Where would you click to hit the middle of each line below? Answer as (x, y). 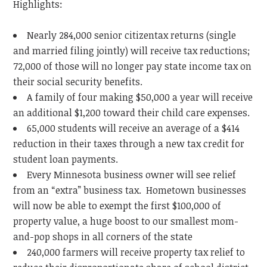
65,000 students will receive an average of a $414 (133, 128)
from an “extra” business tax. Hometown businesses (130, 190)
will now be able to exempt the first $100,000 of (117, 206)
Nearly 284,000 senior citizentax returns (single (132, 35)
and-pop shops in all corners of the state (103, 237)
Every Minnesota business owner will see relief (132, 175)
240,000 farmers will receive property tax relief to (136, 252)
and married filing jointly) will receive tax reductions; (132, 51)
